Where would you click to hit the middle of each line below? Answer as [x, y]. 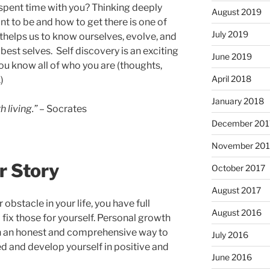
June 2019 [231, 56]
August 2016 [236, 212]
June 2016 [231, 257]
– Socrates [62, 108]
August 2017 [236, 190]
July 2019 [230, 34]
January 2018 [237, 101]
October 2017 [238, 168]
